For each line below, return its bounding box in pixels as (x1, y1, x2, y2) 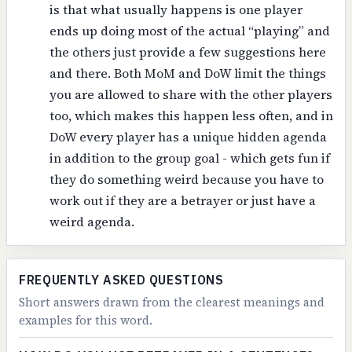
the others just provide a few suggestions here (49, 42, 326, 60)
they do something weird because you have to (49, 170, 324, 188)
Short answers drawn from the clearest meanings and (19, 294, 325, 311)
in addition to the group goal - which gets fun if (49, 148, 330, 167)
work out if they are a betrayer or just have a (49, 191, 316, 209)
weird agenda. (49, 212, 134, 230)
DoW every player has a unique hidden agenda (49, 127, 327, 145)
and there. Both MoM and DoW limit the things (49, 64, 326, 82)
